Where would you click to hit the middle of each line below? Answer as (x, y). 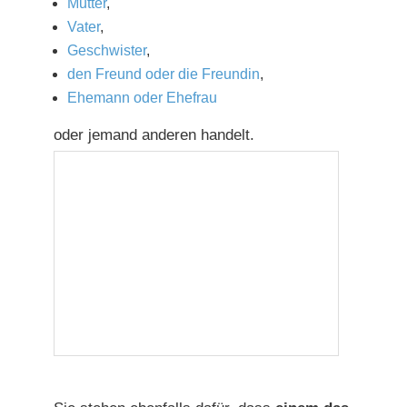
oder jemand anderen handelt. (154, 135)
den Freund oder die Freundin (164, 74)
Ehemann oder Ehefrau (143, 98)
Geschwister (107, 51)
